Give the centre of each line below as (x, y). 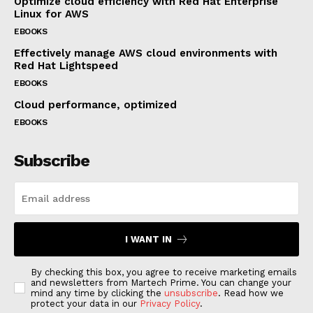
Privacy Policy (170, 303)
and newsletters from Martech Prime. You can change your (161, 282)
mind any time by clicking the (97, 293)
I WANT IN (148, 239)
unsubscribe (191, 293)
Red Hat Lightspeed (66, 65)
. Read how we (251, 293)
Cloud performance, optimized (95, 104)
